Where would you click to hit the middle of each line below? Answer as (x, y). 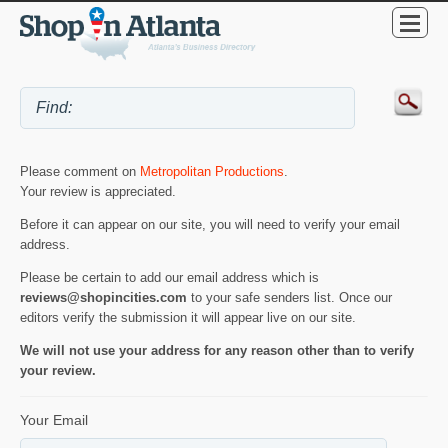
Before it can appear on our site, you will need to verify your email (210, 224)
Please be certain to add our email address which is (169, 277)
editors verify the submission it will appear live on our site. (188, 317)
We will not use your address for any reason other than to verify (217, 350)
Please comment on (80, 172)
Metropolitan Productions (212, 172)
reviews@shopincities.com (103, 297)
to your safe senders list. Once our (289, 297)
